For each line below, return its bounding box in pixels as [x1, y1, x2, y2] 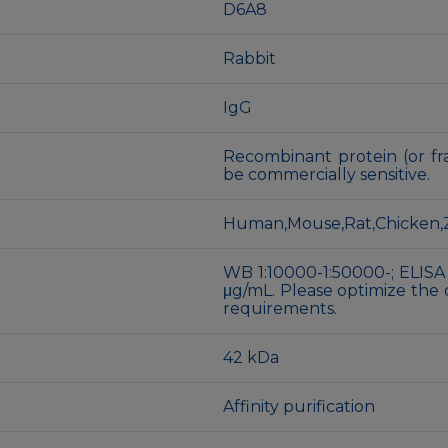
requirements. [223, 298, 337, 318]
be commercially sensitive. [223, 164, 430, 184]
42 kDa [223, 347, 279, 367]
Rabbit [223, 48, 276, 68]
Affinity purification [223, 396, 375, 416]
